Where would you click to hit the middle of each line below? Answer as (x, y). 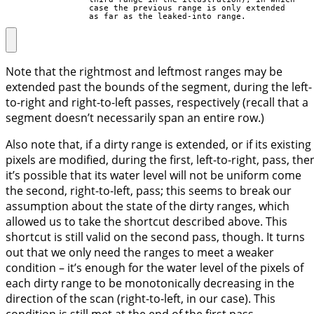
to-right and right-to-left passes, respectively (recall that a (157, 103)
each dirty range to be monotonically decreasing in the (150, 284)
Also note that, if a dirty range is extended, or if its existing (158, 145)
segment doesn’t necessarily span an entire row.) (135, 118)
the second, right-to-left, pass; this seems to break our (149, 191)
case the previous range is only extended (145, 7)
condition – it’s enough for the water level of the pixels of (155, 268)
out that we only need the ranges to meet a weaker (140, 253)
